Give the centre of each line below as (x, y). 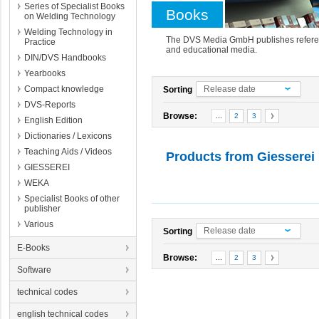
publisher (42, 209)
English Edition (53, 120)
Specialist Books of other (72, 199)
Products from (210, 157)
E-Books (33, 248)
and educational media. (211, 50)
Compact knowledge (64, 89)
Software (34, 270)
